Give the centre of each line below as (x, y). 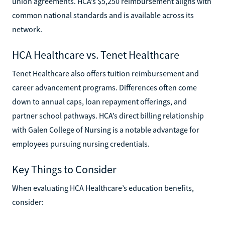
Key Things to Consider (64, 169)
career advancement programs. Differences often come (104, 87)
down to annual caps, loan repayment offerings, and (99, 101)
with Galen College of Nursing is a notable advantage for (106, 129)
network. (27, 29)
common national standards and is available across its (103, 15)
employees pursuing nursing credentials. (81, 143)
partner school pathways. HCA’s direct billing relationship (108, 115)
